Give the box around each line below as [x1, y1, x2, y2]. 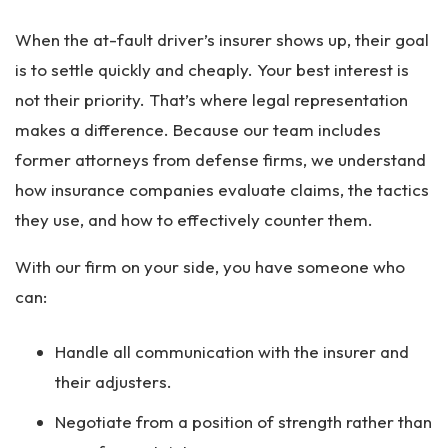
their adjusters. [55, 371, 172, 392]
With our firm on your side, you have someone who [15, 256, 405, 277]
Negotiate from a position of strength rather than [55, 411, 432, 432]
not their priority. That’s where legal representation [15, 89, 408, 110]
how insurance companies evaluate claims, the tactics [15, 179, 429, 200]
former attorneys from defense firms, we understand [15, 149, 426, 170]
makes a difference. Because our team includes [15, 119, 381, 140]
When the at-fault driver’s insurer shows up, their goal [15, 29, 429, 50]
